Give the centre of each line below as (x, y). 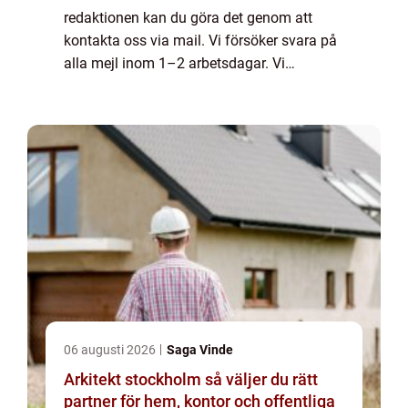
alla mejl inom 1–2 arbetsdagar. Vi (174, 64)
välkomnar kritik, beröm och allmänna (185, 87)
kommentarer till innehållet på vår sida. (189, 109)
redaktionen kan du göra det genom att (188, 18)
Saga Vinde (200, 350)
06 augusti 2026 (111, 350)
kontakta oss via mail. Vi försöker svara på (200, 41)
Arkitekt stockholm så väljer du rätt (134, 380)
